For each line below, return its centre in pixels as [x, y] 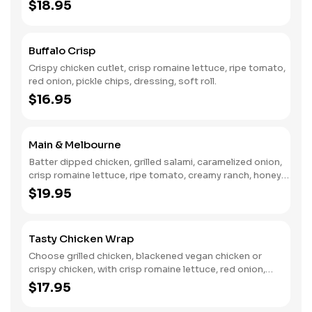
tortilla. [45, 296]
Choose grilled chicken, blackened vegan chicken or [145, 256]
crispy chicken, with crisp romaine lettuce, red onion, [147, 269]
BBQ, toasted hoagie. [78, 188]
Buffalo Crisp [62, 50]
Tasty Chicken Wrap [81, 239]
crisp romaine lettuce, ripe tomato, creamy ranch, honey [155, 175]
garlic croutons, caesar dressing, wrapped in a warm [147, 282]
